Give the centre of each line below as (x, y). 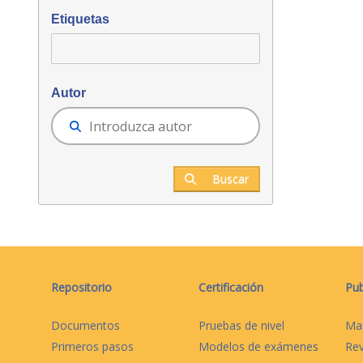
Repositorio (82, 288)
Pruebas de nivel (241, 326)
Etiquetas (80, 19)
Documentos (86, 326)
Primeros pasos (93, 347)
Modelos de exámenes (258, 347)
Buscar (229, 179)
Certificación (231, 288)
